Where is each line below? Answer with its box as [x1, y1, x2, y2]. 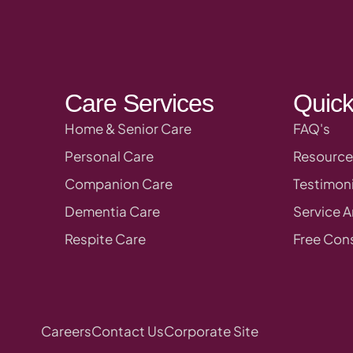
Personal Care [65, 147, 154, 165]
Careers [41, 321, 91, 340]
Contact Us [91, 321, 164, 340]
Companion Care [65, 174, 173, 192]
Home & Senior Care [65, 119, 191, 137]
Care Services [65, 88, 214, 117]
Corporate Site [164, 321, 258, 340]
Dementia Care [65, 202, 160, 220]
